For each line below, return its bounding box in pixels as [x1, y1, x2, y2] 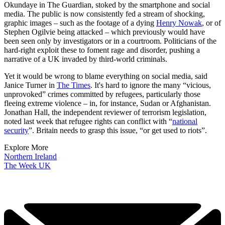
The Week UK [4, 161, 51, 170]
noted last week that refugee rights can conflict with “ [4, 117, 172, 126]
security [4, 126, 29, 135]
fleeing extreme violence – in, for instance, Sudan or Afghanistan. [4, 99, 211, 108]
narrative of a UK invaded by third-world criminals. [4, 55, 167, 64]
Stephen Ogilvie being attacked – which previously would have [4, 28, 205, 37]
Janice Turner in [4, 81, 57, 90]
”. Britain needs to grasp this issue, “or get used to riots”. [29, 126, 207, 135]
